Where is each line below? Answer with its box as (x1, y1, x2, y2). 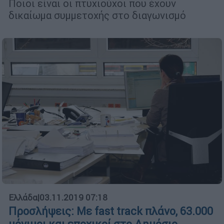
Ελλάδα (8, 191, 37, 203)
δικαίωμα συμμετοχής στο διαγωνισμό (8, 9, 186, 22)
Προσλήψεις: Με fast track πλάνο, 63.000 (8, 204, 213, 218)
